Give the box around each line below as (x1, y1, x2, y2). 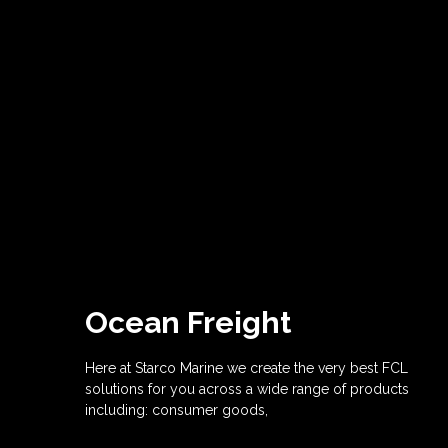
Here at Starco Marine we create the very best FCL (85, 360, 408, 376)
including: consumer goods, (85, 402, 268, 418)
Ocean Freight (85, 305, 291, 340)
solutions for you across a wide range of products (85, 381, 409, 397)
